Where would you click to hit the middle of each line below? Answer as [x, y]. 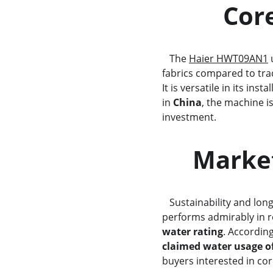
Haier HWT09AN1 [228, 58]
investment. [189, 117]
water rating [192, 232]
